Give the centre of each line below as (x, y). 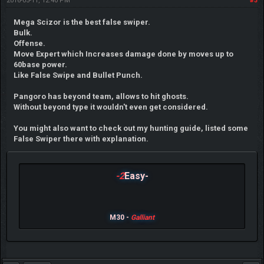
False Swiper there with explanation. (81, 139)
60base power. (40, 65)
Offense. (29, 44)
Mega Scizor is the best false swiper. (82, 22)
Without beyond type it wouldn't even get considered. (110, 107)
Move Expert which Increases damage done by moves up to (123, 54)
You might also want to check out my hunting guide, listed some (131, 128)
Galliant (143, 218)
